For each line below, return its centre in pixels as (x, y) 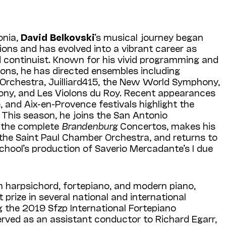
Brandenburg (90, 125)
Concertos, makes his (167, 125)
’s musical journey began (149, 37)
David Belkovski (58, 37)
